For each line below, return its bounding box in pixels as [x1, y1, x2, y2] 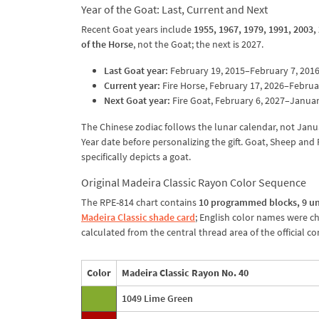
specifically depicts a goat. [81, 150, 191, 163]
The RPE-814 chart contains [81, 195, 199, 209]
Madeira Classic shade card [81, 210, 195, 224]
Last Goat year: [104, 63, 168, 77]
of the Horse [81, 37, 133, 51]
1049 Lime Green [122, 291, 193, 305]
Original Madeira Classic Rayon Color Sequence [81, 174, 306, 189]
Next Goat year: [104, 93, 170, 107]
